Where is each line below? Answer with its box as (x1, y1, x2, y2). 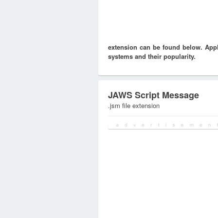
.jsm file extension (108, 101, 160, 110)
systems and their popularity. (108, 52, 196, 61)
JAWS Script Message (108, 89, 199, 101)
